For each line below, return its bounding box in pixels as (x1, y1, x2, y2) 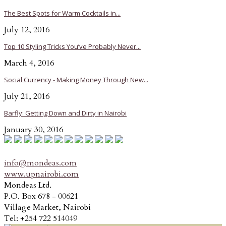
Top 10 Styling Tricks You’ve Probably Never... (4, 41, 141, 51)
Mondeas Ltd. (4, 179, 51, 191)
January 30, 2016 (4, 124, 63, 135)
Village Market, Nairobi (4, 201, 91, 213)
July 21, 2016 (4, 90, 49, 102)
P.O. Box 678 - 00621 (4, 190, 78, 202)
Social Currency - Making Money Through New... (4, 75, 148, 84)
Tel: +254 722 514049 (4, 212, 77, 224)
